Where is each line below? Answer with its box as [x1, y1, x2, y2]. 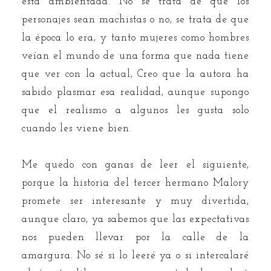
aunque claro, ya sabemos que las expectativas [21, 214, 250, 224]
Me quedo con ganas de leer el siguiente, [21, 159, 250, 170]
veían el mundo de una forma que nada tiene [21, 50, 250, 61]
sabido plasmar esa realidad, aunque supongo [21, 87, 250, 97]
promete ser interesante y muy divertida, [21, 195, 250, 206]
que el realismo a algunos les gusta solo [21, 105, 250, 116]
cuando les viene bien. [21, 123, 132, 134]
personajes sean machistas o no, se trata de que [21, 14, 250, 25]
